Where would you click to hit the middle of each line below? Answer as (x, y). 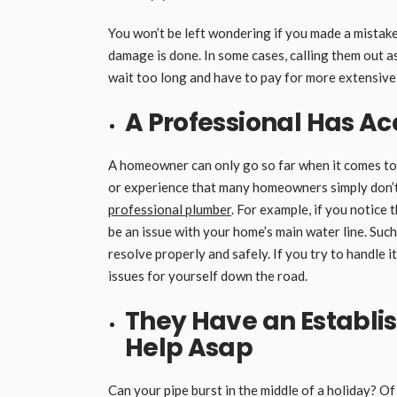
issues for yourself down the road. (208, 275)
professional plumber (170, 209)
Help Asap (189, 347)
